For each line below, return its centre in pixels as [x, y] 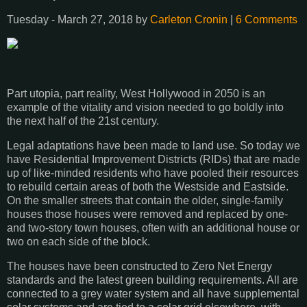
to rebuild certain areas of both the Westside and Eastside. [148, 187]
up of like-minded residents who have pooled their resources [153, 173]
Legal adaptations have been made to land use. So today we [153, 146]
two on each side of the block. [78, 242]
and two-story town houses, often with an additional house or [153, 228]
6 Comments [267, 19]
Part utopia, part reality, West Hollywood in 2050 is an [136, 94]
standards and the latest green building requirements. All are [152, 280]
